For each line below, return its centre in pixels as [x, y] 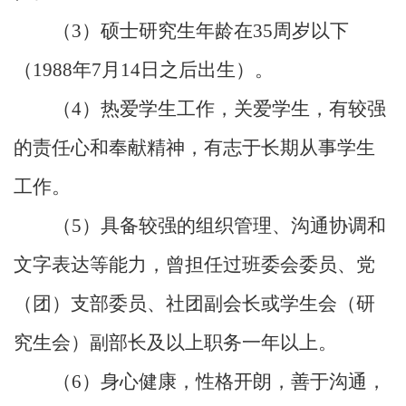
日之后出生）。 [207, 70]
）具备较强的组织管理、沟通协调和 [234, 226]
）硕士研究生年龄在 [167, 31]
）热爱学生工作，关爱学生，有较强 [234, 109]
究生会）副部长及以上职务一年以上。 [175, 343]
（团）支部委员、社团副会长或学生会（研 [194, 304]
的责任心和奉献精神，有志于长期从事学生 [194, 148]
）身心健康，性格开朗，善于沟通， [234, 382]
